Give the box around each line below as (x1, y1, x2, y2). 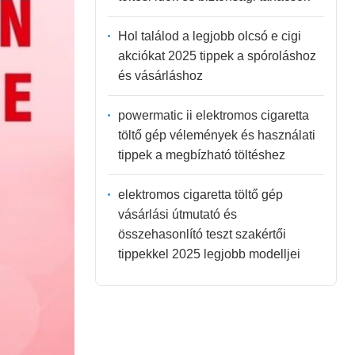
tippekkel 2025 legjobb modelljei (117, 246, 300, 261)
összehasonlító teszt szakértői (117, 227, 286, 241)
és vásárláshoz (117, 68, 203, 82)
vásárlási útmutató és (117, 207, 237, 221)
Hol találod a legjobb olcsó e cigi (117, 29, 301, 43)
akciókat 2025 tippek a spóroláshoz (117, 48, 316, 63)
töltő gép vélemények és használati (117, 128, 315, 142)
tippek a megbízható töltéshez (117, 147, 285, 162)
